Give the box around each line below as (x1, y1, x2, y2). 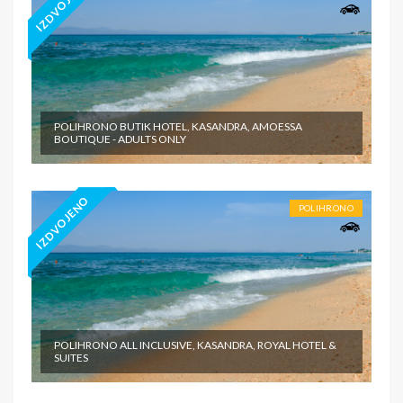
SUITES (54, 350, 88, 364)
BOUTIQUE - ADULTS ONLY (54, 132, 186, 147)
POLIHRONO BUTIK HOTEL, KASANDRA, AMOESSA (54, 120, 302, 134)
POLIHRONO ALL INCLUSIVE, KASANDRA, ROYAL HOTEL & (54, 337, 336, 352)
